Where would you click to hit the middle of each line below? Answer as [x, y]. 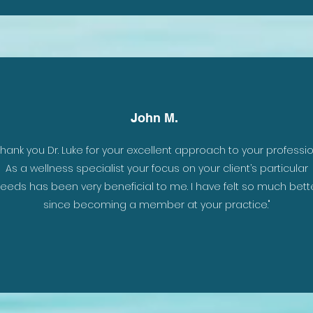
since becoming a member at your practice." [157, 205]
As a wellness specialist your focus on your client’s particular [157, 168]
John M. [154, 118]
